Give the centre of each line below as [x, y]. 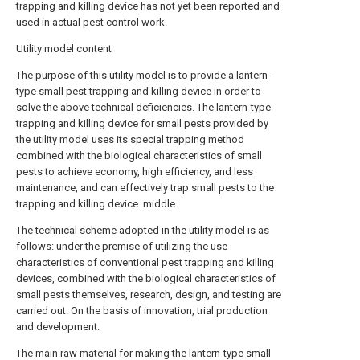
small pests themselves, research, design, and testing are [149, 295]
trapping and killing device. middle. [97, 204]
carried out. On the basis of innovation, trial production [142, 311]
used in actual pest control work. [92, 22]
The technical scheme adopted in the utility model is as [143, 230]
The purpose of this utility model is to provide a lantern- [143, 75]
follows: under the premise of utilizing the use [122, 246]
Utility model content [64, 49]
